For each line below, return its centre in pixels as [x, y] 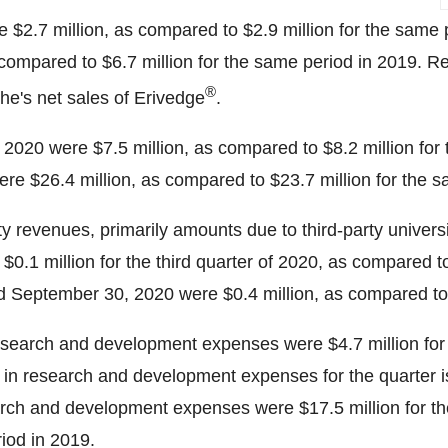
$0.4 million [268, 294]
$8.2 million [368, 148]
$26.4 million [80, 180]
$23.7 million [320, 180]
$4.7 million [373, 344]
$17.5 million [349, 408]
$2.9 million [288, 30]
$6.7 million [147, 62]
